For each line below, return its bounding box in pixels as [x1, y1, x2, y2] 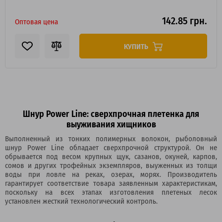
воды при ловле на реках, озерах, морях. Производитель [5, 168, 217, 179]
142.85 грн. [162, 13, 207, 28]
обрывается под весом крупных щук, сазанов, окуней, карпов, [5, 151, 217, 162]
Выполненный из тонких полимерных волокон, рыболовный [5, 133, 217, 144]
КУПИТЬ [124, 40, 150, 52]
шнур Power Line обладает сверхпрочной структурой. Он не [5, 142, 217, 153]
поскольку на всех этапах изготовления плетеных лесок [5, 186, 217, 197]
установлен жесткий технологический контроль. [5, 195, 158, 206]
